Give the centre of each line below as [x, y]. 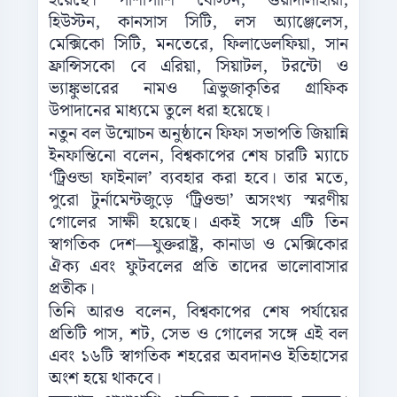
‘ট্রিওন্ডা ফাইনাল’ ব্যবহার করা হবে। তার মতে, [198, 179]
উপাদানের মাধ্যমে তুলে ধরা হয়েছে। [160, 112]
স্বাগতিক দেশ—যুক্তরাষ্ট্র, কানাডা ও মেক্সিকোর [198, 245]
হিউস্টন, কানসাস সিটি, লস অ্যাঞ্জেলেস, [198, 23]
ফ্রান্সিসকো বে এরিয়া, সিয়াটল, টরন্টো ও [198, 67]
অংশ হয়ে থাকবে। [105, 379]
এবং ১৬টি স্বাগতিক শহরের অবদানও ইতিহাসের [198, 357]
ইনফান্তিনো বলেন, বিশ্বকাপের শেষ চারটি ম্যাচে [198, 157]
